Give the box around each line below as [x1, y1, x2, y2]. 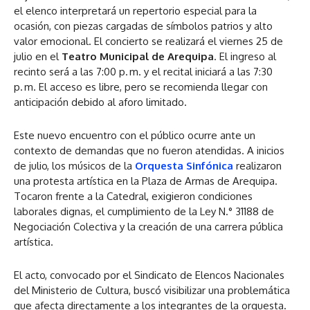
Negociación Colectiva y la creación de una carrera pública [14, 220, 283, 234]
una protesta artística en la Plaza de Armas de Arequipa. [14, 174, 277, 188]
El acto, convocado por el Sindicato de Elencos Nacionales [14, 268, 284, 282]
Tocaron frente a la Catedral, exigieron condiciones [14, 190, 253, 203]
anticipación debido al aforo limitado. [14, 95, 187, 109]
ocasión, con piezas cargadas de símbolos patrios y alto [14, 19, 273, 33]
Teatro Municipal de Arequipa [62, 50, 214, 64]
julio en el [14, 50, 62, 64]
